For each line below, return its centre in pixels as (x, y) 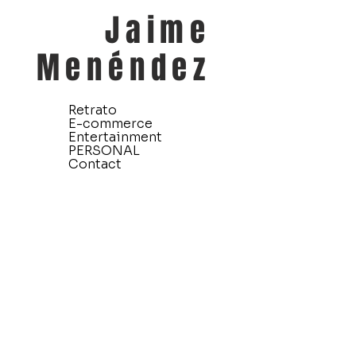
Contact (95, 164)
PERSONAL (104, 151)
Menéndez (124, 68)
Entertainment (115, 137)
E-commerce (110, 124)
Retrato (93, 110)
